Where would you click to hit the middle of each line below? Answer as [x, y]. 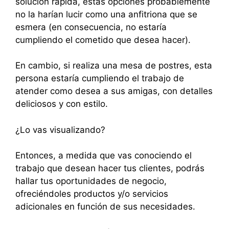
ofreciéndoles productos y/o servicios [92, 194]
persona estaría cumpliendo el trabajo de [100, 78]
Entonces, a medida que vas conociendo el [104, 155]
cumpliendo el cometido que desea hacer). [103, 40]
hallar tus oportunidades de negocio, [91, 181]
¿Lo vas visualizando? [60, 130]
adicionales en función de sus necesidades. [105, 207]
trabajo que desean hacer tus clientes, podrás [110, 168]
